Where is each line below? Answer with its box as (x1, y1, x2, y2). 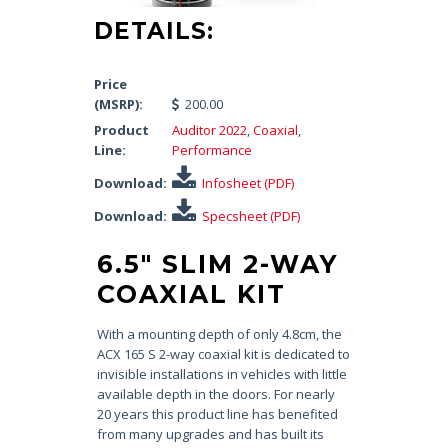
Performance (172, 141, 252, 160)
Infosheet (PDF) (202, 174, 294, 193)
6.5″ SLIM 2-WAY (96, 249, 338, 280)
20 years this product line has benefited (96, 405, 338, 424)
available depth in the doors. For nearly (96, 385, 335, 404)
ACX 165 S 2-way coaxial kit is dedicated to (96, 345, 350, 364)
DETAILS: (94, 17, 214, 46)
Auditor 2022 (172, 121, 247, 140)
